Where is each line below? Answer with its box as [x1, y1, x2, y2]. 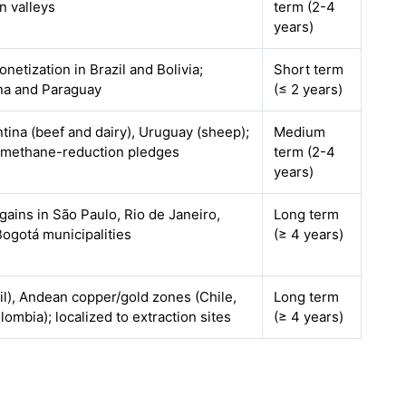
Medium [274, 123, 326, 140]
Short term [274, 61, 344, 78]
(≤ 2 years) [274, 81, 343, 98]
